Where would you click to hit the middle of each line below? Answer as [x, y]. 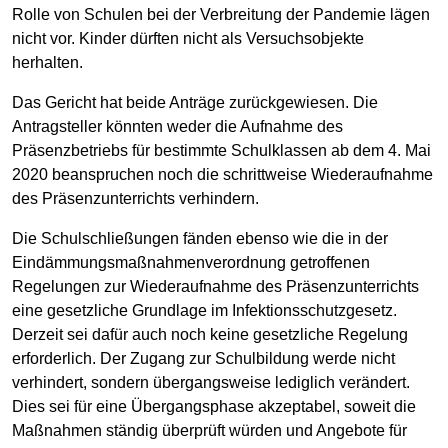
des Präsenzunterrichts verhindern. [135, 198]
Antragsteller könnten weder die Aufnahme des [177, 126]
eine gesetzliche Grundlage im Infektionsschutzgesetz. [204, 310]
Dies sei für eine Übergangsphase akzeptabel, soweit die [214, 406]
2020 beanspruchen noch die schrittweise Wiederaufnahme [222, 174]
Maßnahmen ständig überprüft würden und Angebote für [209, 430]
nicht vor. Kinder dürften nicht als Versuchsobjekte [188, 38]
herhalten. [47, 62]
